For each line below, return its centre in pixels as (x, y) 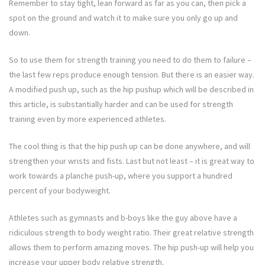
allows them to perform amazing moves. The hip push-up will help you (131, 248)
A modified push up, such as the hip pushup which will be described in (131, 90)
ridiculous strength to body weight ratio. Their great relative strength (131, 233)
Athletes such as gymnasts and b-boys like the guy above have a (123, 218)
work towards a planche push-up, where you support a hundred (121, 176)
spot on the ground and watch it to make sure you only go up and (123, 18)
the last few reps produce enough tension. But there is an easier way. (132, 75)
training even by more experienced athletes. (88, 119)
